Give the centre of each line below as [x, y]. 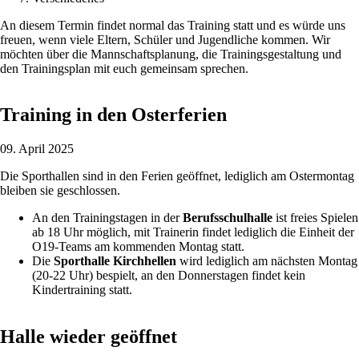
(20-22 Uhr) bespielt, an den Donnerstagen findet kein [169, 276]
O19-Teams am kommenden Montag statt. [138, 247]
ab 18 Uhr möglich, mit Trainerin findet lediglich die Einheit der [193, 232]
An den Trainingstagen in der [107, 218]
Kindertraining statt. [82, 290]
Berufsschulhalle [228, 218]
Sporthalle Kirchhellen [115, 261]
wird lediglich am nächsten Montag [267, 261]
